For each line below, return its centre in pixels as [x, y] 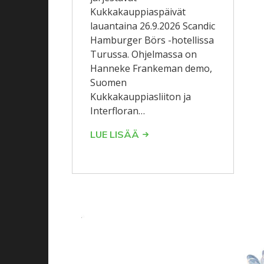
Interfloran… [118, 111]
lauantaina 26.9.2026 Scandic [153, 26]
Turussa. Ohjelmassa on [143, 55]
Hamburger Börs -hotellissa [152, 40]
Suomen [108, 83]
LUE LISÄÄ [115, 135]
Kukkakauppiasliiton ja [141, 97]
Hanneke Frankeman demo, [151, 69]
